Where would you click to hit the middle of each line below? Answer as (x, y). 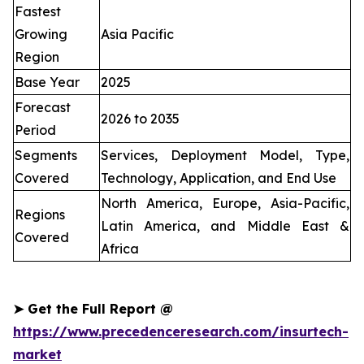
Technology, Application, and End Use (219, 178)
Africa (120, 248)
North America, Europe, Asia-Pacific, (225, 203)
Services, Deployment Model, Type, (225, 155)
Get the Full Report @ (98, 308)
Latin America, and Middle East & (225, 225)
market (37, 354)
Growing (41, 34)
